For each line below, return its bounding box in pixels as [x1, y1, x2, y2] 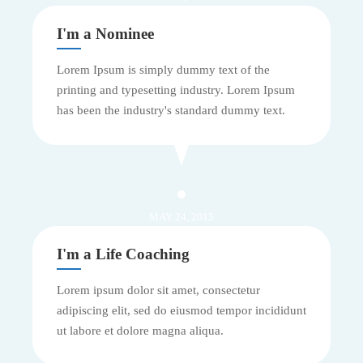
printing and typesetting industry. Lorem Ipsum [57, 83, 295, 97]
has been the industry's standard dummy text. [57, 104, 285, 117]
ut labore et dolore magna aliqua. [57, 324, 224, 338]
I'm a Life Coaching [57, 246, 190, 263]
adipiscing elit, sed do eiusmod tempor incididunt [57, 304, 306, 318]
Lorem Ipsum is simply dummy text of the [57, 63, 270, 77]
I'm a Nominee [57, 25, 154, 43]
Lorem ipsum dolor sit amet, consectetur [57, 284, 260, 297]
